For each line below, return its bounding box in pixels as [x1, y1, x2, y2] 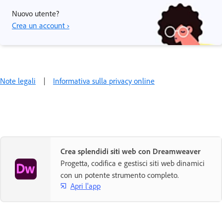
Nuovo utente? [12, 8, 59, 18]
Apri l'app [70, 180, 101, 191]
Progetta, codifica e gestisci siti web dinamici [60, 158, 205, 168]
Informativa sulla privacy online [53, 76, 155, 86]
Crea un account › [12, 20, 69, 30]
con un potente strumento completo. [60, 170, 179, 180]
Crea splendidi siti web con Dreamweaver [60, 146, 201, 156]
